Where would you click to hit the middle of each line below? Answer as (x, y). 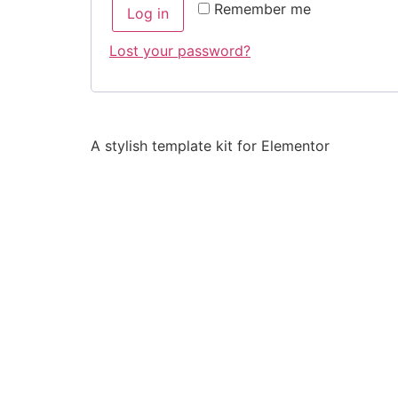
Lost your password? (180, 51)
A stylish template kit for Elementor (210, 146)
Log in (148, 13)
